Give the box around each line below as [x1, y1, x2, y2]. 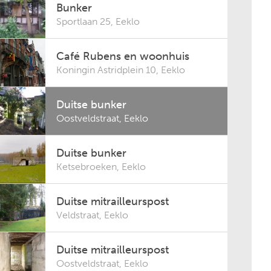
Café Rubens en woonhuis [56, 50, 190, 63]
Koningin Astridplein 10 [56, 64, 157, 76]
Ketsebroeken [56, 161, 117, 172]
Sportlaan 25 [56, 16, 111, 27]
